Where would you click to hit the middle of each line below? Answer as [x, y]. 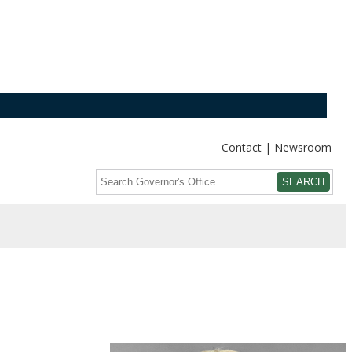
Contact [242, 147]
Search [118, 178]
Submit [119, 216]
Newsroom [303, 147]
